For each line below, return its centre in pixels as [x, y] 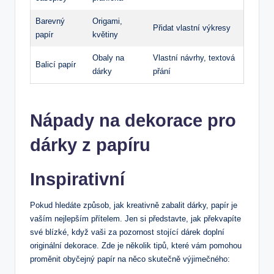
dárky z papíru [90, 145]
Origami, [107, 21]
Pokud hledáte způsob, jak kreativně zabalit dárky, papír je [134, 206]
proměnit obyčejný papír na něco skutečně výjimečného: [130, 259]
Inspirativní [77, 180]
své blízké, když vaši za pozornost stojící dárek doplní [127, 232]
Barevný [50, 21]
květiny [105, 35]
